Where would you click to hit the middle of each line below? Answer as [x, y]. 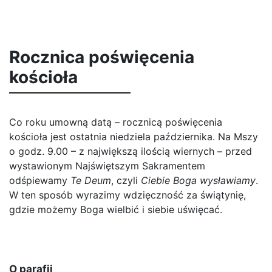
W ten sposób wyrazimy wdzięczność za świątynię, [127, 195]
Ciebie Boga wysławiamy [198, 180]
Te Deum [91, 180]
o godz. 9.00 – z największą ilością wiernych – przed [131, 151]
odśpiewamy [40, 180]
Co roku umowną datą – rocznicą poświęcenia [116, 122]
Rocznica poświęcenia [102, 57]
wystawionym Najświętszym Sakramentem [107, 166]
